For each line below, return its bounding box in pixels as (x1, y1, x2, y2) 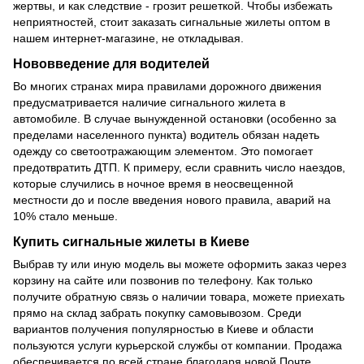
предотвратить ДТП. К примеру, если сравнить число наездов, (13, 160, 345, 174)
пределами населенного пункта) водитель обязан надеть (13, 128, 319, 141)
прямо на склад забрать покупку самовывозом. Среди (13, 305, 301, 319)
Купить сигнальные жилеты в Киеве (13, 233, 249, 249)
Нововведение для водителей (13, 55, 210, 71)
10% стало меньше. (13, 209, 118, 223)
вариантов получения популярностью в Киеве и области (13, 322, 314, 336)
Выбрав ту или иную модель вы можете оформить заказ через (13, 257, 346, 271)
